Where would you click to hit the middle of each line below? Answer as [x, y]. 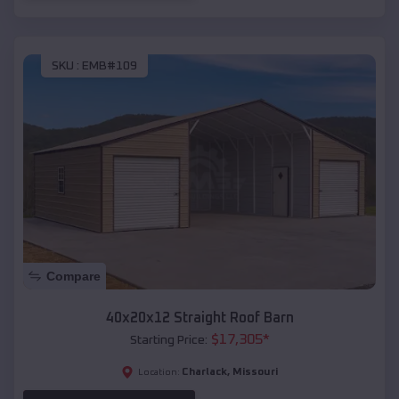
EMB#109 [110, 65]
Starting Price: [168, 340]
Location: [159, 372]
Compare [73, 276]
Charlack [204, 372]
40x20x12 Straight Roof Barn [199, 318]
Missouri [255, 372]
